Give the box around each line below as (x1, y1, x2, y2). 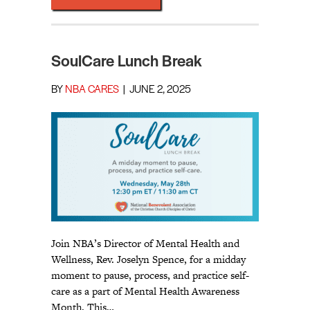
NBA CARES (65, 84, 119, 96)
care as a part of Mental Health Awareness (51, 284, 239, 299)
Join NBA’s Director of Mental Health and (51, 236, 239, 251)
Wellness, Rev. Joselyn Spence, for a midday (51, 252, 246, 267)
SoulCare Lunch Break (51, 54, 202, 71)
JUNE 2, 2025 (129, 84, 191, 96)
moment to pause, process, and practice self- (51, 268, 249, 283)
